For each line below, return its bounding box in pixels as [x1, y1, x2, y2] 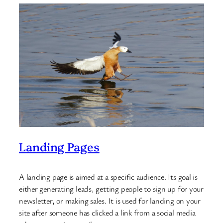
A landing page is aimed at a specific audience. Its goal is [19, 171, 198, 182]
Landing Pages [19, 138, 100, 155]
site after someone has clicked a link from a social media [19, 207, 196, 218]
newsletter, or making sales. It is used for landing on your [19, 195, 201, 206]
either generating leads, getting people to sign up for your [19, 183, 204, 194]
